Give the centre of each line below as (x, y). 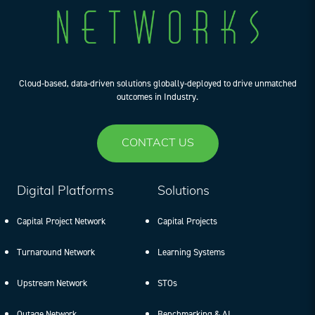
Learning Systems (191, 252)
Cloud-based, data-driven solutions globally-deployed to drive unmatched (157, 83)
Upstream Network (52, 283)
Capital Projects (187, 221)
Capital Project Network (61, 221)
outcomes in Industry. (157, 96)
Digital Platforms (65, 191)
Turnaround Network (56, 252)
